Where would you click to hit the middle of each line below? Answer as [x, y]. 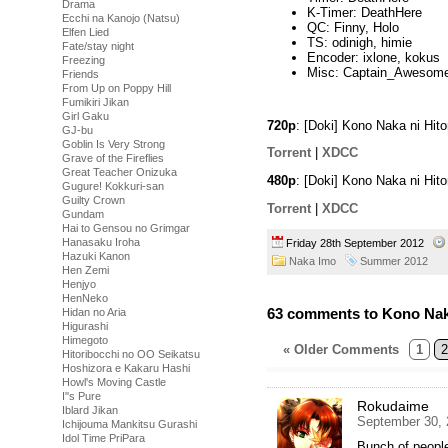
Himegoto [85, 340]
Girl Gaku [85, 116]
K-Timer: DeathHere [364, 12]
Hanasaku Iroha [101, 242]
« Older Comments [341, 349]
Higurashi [85, 326]
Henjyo [79, 284]
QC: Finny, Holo [353, 27]
